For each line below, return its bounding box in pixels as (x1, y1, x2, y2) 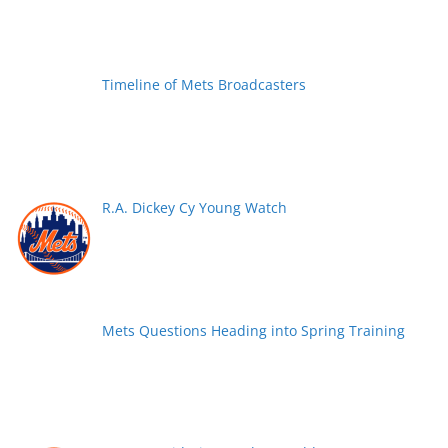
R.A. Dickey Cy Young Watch (101, 197, 287, 217)
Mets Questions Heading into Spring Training (101, 320, 405, 340)
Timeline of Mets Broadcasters (101, 75, 306, 95)
